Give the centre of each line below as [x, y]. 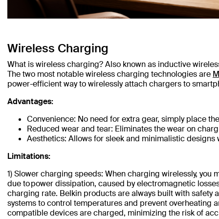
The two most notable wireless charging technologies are [110, 74]
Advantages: [30, 101]
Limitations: [29, 156]
